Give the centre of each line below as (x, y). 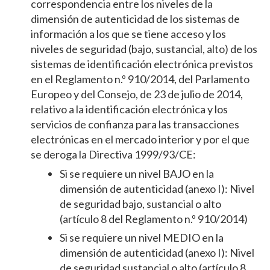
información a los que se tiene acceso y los (128, 34)
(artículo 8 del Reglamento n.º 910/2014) (153, 219)
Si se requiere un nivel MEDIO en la (141, 238)
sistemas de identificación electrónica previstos (142, 64)
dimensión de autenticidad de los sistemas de (135, 19)
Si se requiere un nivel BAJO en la (137, 174)
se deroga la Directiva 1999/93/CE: (113, 155)
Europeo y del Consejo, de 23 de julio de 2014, (137, 94)
